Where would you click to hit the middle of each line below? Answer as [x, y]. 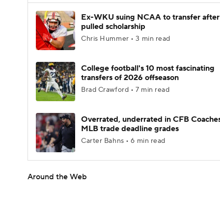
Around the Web [57, 177]
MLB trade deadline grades [130, 129]
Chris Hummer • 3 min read [126, 39]
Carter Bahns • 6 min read [123, 141]
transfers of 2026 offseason [130, 78]
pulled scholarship [113, 27]
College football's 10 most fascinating [148, 68]
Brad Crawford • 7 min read [125, 90]
